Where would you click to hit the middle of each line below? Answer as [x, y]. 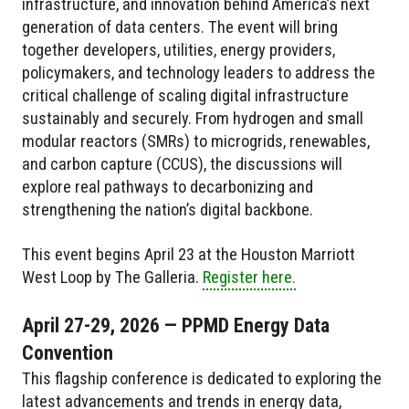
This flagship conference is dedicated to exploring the [202, 378]
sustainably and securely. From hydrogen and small [193, 118]
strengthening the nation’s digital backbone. [168, 209]
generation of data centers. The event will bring [180, 26]
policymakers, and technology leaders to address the [199, 72]
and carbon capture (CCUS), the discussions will [182, 163]
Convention [68, 352]
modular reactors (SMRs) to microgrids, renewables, [196, 141]
